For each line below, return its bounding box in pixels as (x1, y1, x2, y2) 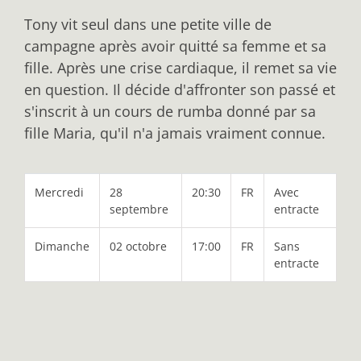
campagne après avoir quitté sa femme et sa (24, 35, 326, 56)
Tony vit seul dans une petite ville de (24, 14, 272, 34)
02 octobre (110, 238, 167, 254)
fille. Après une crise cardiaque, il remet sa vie (24, 57, 337, 77)
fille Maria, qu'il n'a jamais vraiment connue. (24, 122, 326, 143)
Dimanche (35, 238, 89, 254)
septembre (110, 201, 168, 217)
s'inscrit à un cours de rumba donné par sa (24, 101, 316, 121)
